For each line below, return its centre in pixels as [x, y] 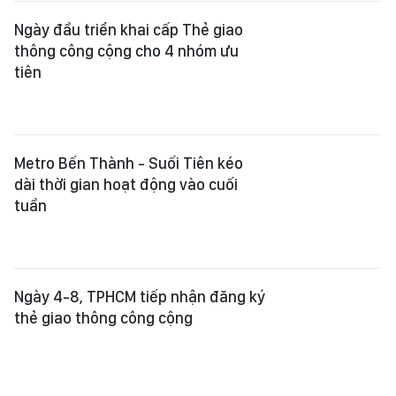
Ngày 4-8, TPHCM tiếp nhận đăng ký [140, 297]
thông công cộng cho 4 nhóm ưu [126, 51]
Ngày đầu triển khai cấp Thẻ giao [129, 30]
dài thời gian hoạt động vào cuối [126, 184]
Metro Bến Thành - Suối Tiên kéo [129, 163]
